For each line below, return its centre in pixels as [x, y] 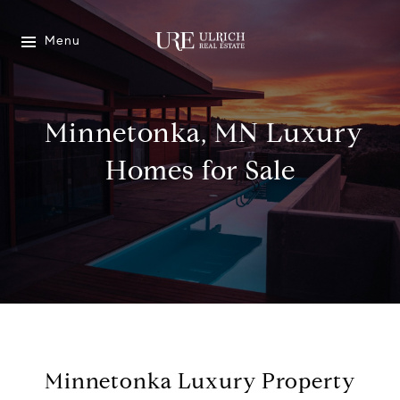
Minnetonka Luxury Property [200, 381]
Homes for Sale [200, 170]
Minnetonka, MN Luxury [200, 133]
